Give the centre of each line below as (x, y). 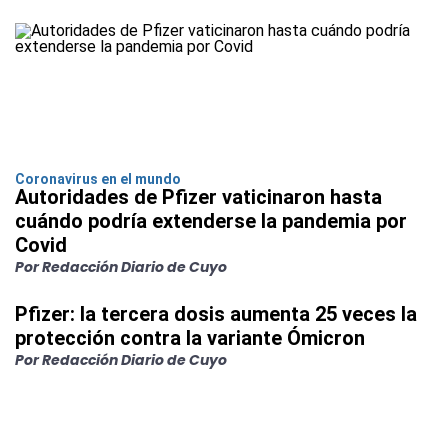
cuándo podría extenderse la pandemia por (211, 221)
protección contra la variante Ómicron (190, 338)
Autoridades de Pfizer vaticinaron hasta (198, 197)
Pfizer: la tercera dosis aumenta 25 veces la (216, 314)
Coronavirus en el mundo (98, 179)
